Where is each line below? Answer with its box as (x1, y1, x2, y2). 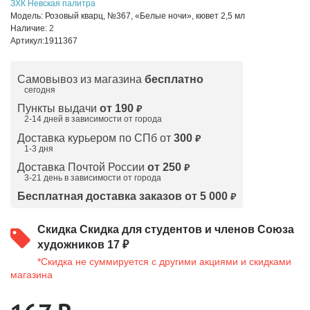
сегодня (24, 85, 55, 95)
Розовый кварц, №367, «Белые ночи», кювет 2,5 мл (45, 11, 245, 21)
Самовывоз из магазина (17, 73, 145, 85)
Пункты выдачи (17, 102, 100, 114)
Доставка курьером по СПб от (17, 132, 174, 144)
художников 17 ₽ (37, 239, 129, 250)
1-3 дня (24, 144, 53, 154)
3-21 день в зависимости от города (24, 173, 161, 183)
